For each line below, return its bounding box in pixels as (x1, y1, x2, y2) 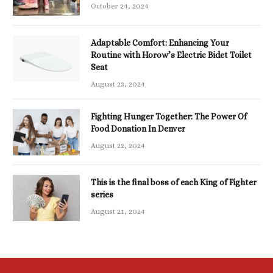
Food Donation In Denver (91, 124, 185, 134)
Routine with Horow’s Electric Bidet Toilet (91, 50, 252, 60)
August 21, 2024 (91, 207, 145, 216)
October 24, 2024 (91, 2, 149, 11)
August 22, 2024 (91, 141, 145, 151)
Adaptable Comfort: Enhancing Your (91, 38, 229, 48)
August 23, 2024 (91, 80, 145, 89)
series (91, 190, 113, 200)
